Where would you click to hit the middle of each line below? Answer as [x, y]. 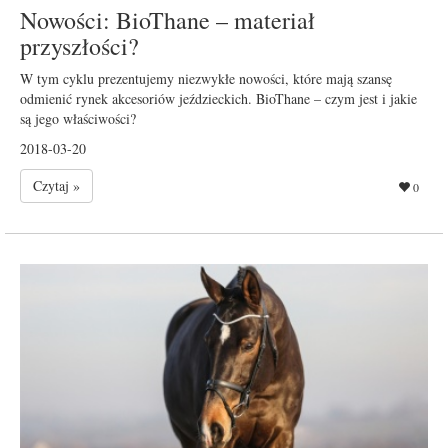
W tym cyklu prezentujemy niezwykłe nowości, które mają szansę [206, 79]
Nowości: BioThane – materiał [167, 20]
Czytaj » [56, 186]
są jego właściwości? [78, 119]
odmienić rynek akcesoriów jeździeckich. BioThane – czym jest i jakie [218, 99]
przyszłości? [79, 46]
